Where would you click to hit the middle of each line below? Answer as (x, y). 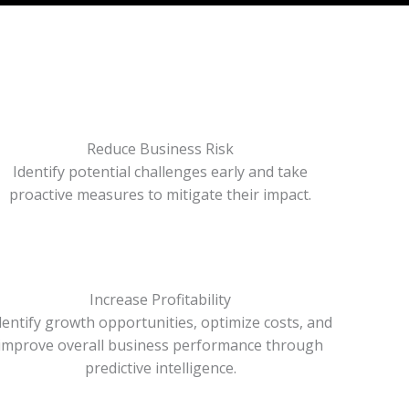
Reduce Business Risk (161, 149)
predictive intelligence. (160, 368)
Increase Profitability (161, 299)
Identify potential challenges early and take (161, 172)
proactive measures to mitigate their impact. (161, 194)
